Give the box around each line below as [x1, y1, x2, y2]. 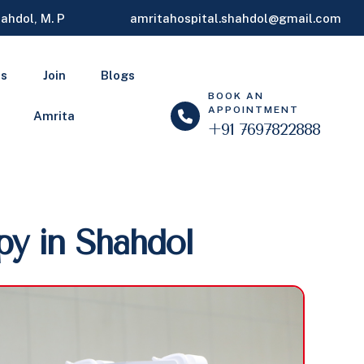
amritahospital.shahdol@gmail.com [129, 11, 341, 25]
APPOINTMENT [208, 104, 300, 115]
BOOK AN [208, 90, 265, 102]
